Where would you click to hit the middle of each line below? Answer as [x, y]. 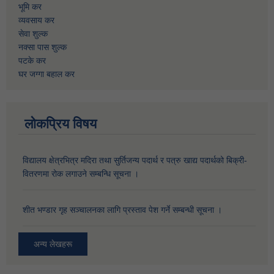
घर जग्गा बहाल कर [46, 74]
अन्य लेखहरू [53, 244]
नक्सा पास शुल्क [43, 47]
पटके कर [32, 60]
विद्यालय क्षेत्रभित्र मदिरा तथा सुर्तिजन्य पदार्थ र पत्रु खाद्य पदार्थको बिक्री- [135, 160]
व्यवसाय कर [36, 20]
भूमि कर [30, 6]
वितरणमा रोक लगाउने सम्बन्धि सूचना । [81, 173]
